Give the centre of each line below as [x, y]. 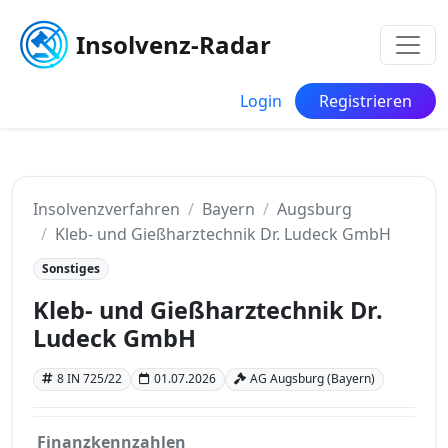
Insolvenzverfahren [106, 209]
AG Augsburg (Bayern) [312, 379]
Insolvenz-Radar [173, 44]
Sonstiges [70, 268]
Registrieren [365, 101]
